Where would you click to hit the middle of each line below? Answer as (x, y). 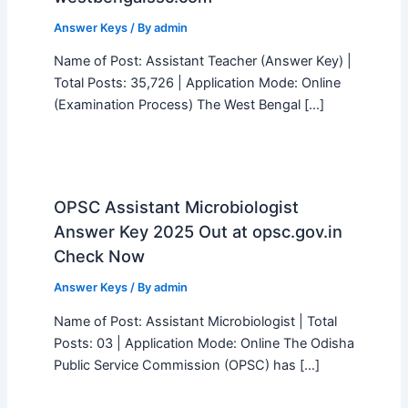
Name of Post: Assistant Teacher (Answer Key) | (202, 61)
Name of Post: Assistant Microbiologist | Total (195, 321)
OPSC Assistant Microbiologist (176, 207)
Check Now (99, 256)
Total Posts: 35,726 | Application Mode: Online (197, 83)
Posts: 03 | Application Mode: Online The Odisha (204, 343)
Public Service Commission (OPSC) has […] (186, 365)
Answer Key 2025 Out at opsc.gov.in (198, 232)
